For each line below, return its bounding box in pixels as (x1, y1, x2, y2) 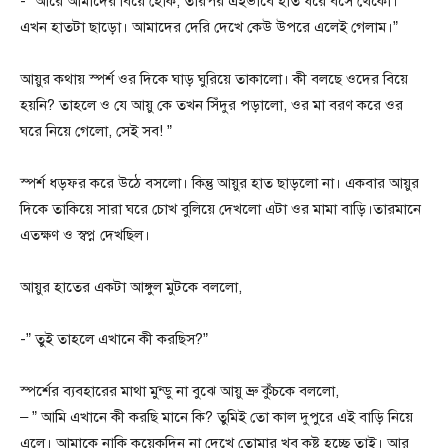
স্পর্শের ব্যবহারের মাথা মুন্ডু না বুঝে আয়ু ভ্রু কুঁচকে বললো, (20, 381, 339, 400)
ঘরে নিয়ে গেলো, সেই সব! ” (20, 121, 172, 140)
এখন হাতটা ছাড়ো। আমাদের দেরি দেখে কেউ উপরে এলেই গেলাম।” (20, 17, 398, 36)
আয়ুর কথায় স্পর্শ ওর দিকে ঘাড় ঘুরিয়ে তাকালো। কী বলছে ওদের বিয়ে (20, 69, 408, 88)
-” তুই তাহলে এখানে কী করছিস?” (20, 329, 208, 348)
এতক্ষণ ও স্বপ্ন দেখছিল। (20, 225, 150, 244)
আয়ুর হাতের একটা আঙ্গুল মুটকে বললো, (20, 277, 242, 296)
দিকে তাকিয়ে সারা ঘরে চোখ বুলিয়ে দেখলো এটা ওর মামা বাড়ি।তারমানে (20, 199, 421, 218)
